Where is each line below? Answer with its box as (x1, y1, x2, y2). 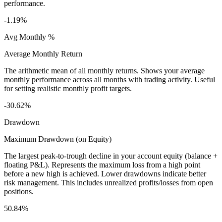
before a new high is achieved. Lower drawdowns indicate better (4, 169, 206, 178)
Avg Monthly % (4, 33, 55, 42)
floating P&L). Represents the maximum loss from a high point (4, 161, 200, 169)
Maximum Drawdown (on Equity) (4, 135, 111, 144)
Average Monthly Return (4, 50, 82, 58)
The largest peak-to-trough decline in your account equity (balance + (4, 152, 218, 161)
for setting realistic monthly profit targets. (4, 84, 132, 93)
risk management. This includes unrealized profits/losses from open (4, 178, 213, 187)
